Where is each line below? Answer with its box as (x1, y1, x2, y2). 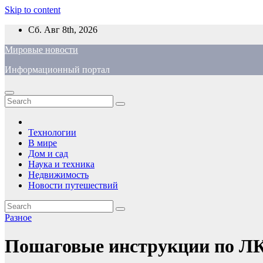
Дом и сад (28, 149, 68, 159)
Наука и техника (28, 159, 95, 169)
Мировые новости (5, 45, 78, 55)
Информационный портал (5, 65, 110, 75)
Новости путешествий (28, 180, 118, 190)
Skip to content (5, 5, 60, 15)
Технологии (28, 127, 76, 137)
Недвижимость (28, 170, 89, 180)
